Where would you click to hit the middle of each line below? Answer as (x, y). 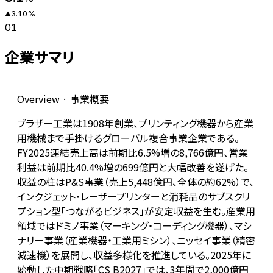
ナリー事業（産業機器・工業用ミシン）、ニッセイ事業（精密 (136, 240)
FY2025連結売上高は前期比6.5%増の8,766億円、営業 (133, 153)
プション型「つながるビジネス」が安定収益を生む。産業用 (136, 211)
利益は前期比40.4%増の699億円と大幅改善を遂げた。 (133, 167)
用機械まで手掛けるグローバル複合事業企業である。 (128, 138)
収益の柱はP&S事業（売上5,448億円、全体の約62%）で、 (136, 182)
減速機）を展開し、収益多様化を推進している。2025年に (134, 255)
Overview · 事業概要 (63, 99)
